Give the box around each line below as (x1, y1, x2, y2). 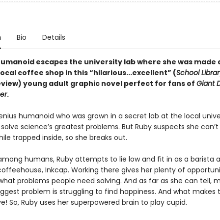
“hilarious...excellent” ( (89, 68, 176, 78)
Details (42, 32, 65, 42)
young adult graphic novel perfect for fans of (23, 79, 196, 88)
